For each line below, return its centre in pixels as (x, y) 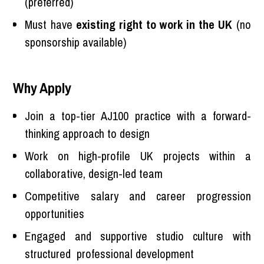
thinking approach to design (88, 133)
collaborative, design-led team (94, 173)
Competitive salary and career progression (138, 196)
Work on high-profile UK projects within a (138, 156)
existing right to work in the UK (154, 24)
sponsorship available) (76, 42)
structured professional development (110, 253)
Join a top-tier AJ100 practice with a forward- (138, 115)
